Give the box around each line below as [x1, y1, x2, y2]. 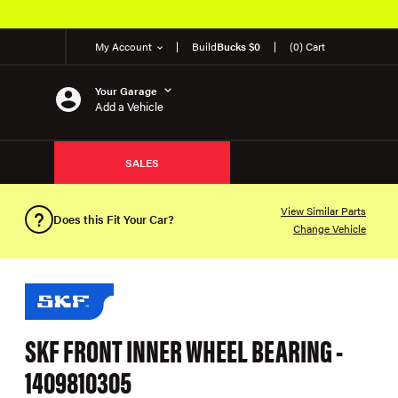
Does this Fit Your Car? [53, 211, 174, 227]
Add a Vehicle [95, 97, 163, 115]
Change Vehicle [293, 220, 366, 236]
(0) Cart [290, 38, 325, 54]
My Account [95, 38, 152, 54]
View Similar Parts [281, 203, 366, 219]
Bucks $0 [217, 38, 260, 54]
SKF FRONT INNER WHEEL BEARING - [25, 327, 343, 371]
